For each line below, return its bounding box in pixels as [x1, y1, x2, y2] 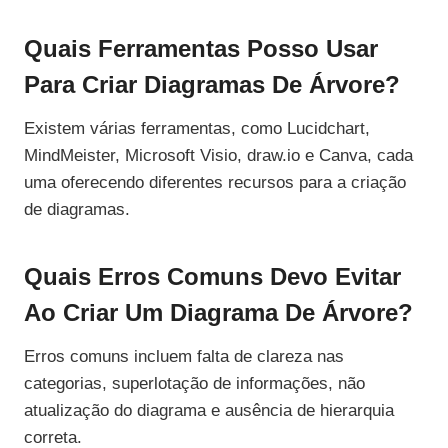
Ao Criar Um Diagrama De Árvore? [24, 299, 413, 327]
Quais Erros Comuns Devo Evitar [24, 263, 401, 291]
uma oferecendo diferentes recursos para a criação [24, 173, 406, 193]
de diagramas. [24, 200, 130, 220]
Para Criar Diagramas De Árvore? [24, 71, 400, 99]
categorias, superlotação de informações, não [24, 374, 365, 394]
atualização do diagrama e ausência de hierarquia [24, 401, 394, 421]
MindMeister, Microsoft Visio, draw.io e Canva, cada [24, 146, 413, 166]
